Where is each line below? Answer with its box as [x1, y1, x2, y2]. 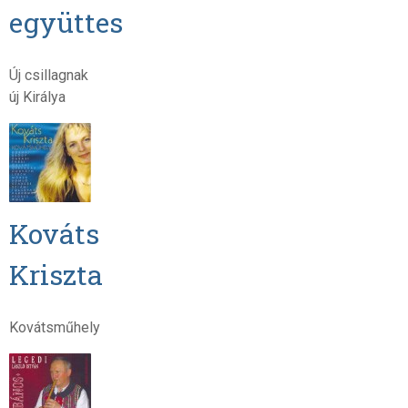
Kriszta [8, 255, 103, 292]
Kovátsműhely [8, 318, 100, 336]
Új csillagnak [8, 66, 88, 84]
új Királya [8, 87, 66, 106]
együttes [8, 3, 123, 40]
